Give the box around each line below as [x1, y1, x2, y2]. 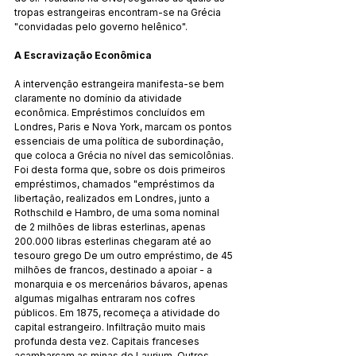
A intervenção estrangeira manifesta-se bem [14, 77, 226, 90]
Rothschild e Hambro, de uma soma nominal [14, 206, 222, 219]
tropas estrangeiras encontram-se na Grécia [14, 6, 223, 18]
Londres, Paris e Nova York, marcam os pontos [14, 120, 234, 133]
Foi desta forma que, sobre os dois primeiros [14, 163, 228, 176]
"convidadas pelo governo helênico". [14, 20, 188, 33]
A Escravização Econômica [14, 48, 152, 61]
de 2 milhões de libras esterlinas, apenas [14, 220, 208, 233]
